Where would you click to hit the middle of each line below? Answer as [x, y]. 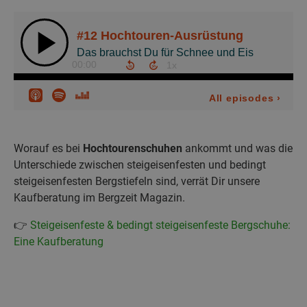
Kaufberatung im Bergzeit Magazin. [99, 198]
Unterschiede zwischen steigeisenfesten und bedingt [140, 165]
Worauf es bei [47, 149]
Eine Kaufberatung [59, 242]
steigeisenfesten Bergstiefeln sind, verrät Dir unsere [137, 182]
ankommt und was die [237, 149]
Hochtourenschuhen [131, 149]
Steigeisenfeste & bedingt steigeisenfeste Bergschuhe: [160, 225]
